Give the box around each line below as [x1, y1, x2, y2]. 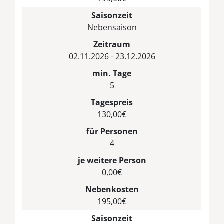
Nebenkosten [85, 183, 139, 195]
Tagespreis [91, 96, 133, 108]
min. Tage [92, 67, 131, 79]
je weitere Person [77, 154, 146, 166]
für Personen [86, 125, 138, 137]
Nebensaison [87, 21, 137, 33]
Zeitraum [93, 38, 130, 50]
